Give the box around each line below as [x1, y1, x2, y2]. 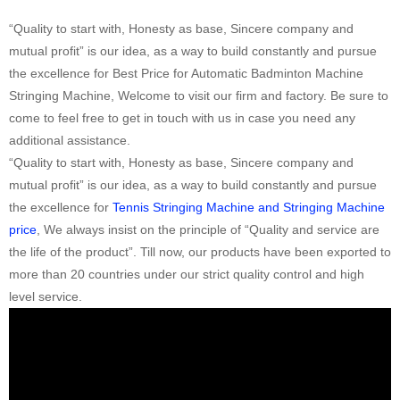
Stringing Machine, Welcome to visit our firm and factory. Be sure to [9, 87, 388, 103]
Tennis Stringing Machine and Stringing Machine [112, 199, 385, 214]
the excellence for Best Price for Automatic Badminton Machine [9, 65, 363, 80]
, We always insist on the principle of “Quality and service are [37, 221, 379, 237]
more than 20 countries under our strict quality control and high [9, 266, 364, 281]
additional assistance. [9, 132, 130, 147]
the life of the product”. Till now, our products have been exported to [9, 244, 391, 259]
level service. [9, 288, 82, 304]
